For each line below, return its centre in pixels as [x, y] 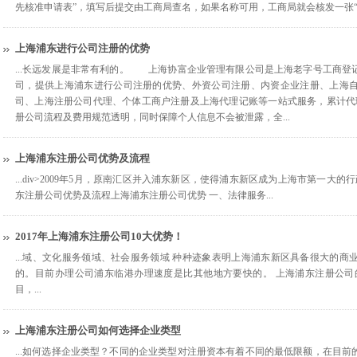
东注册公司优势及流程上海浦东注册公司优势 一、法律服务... [144, 195]
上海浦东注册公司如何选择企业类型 [98, 330]
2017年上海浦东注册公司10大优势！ [99, 236]
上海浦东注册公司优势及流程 [82, 158]
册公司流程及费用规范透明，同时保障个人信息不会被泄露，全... [153, 117]
